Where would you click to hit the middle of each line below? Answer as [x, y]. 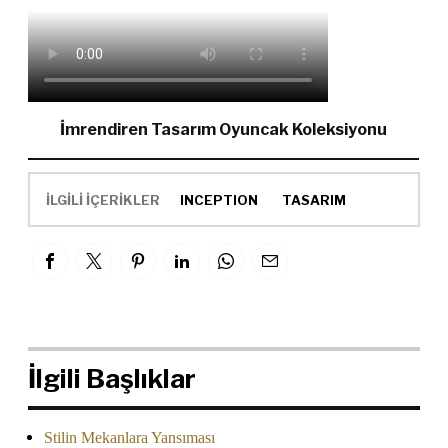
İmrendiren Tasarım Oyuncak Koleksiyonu [223, 130]
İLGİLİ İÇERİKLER [102, 199]
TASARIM [313, 199]
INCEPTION [218, 199]
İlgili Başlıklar [112, 379]
